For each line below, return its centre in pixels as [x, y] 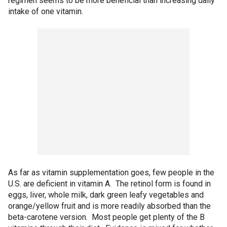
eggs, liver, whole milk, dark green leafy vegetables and [106, 195]
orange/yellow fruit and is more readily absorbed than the [109, 206]
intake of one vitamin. [46, 11]
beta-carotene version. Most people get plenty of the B [106, 217]
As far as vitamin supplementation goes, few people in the [111, 173]
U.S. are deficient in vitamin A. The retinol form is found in [109, 184]
